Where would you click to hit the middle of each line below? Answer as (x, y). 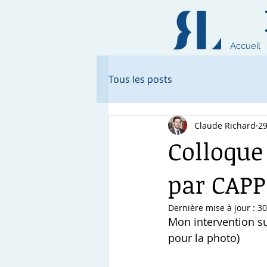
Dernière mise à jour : (213, 208)
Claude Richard (225, 125)
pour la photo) (204, 238)
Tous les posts (140, 79)
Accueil (245, 46)
